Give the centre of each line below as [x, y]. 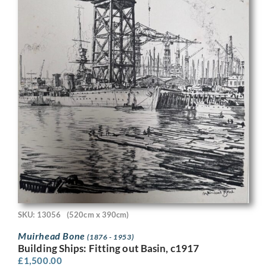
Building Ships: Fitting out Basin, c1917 [108, 248]
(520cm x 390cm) [98, 215]
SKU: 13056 [39, 215]
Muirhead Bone [53, 235]
